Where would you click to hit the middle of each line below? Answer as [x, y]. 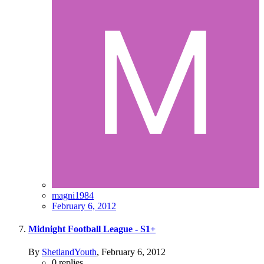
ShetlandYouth [69, 252]
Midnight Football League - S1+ [92, 229]
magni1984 [73, 195]
